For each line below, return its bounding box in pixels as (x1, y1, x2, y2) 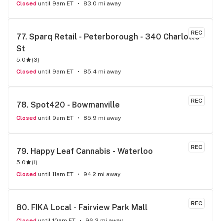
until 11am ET (38, 171, 74, 178)
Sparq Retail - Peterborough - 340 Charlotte (29, 32, 200, 41)
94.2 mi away (83, 171, 120, 178)
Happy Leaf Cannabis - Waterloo (31, 147, 153, 156)
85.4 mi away (83, 68, 121, 75)
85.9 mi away (83, 114, 121, 121)
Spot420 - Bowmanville (31, 100, 120, 110)
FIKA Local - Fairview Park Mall (31, 203, 147, 212)
